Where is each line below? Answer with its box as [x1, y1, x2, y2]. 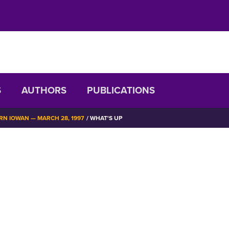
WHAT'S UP [88, 114, 122, 122]
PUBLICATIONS [87, 85, 155, 97]
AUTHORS [21, 85, 66, 97]
